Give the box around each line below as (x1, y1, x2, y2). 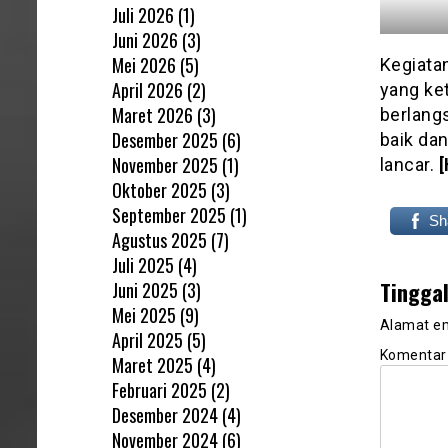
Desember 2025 (112, 126, 218, 153)
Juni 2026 (112, 26, 178, 53)
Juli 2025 (112, 251, 174, 278)
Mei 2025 (112, 301, 176, 328)
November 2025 (112, 151, 218, 178)
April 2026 (112, 76, 183, 103)
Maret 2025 (112, 351, 193, 378)
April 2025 (112, 326, 183, 353)
